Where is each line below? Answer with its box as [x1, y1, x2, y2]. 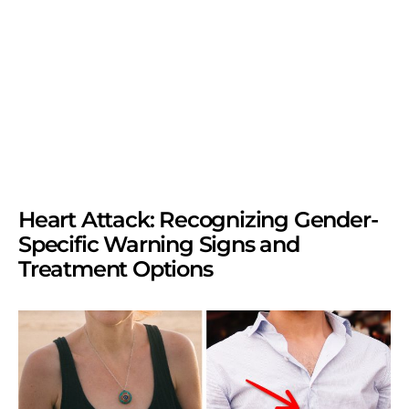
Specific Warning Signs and [18, 230, 299, 257]
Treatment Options [18, 255, 213, 282]
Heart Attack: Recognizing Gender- [18, 205, 378, 233]
